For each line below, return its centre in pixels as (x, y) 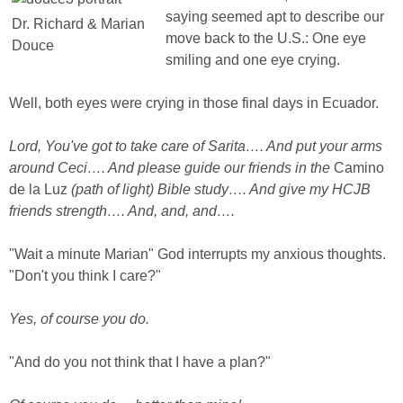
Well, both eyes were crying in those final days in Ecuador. (194, 103)
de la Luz (40, 189)
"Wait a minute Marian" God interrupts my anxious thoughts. (197, 254)
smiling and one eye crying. (253, 60)
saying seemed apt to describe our (275, 17)
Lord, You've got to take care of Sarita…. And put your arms (196, 146)
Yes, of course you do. (79, 319)
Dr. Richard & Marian (78, 24)
